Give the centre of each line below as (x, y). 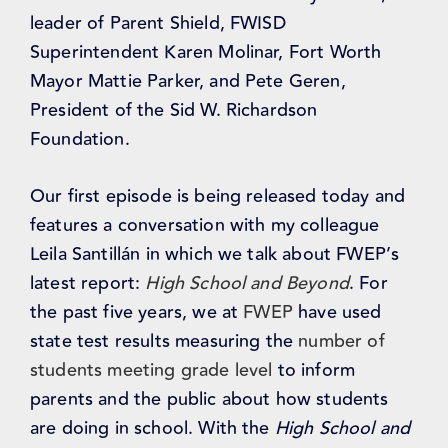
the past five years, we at (137, 312)
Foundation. (80, 139)
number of (339, 341)
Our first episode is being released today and (218, 196)
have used (337, 312)
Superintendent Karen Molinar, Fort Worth (206, 52)
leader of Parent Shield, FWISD (158, 23)
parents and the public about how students (209, 399)
